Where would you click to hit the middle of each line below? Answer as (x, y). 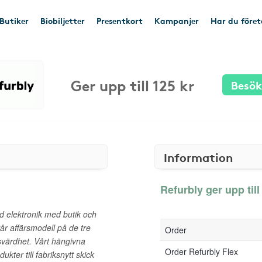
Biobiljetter (63, 20)
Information (198, 157)
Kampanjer (177, 20)
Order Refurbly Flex (201, 251)
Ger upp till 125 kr (132, 85)
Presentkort (120, 20)
